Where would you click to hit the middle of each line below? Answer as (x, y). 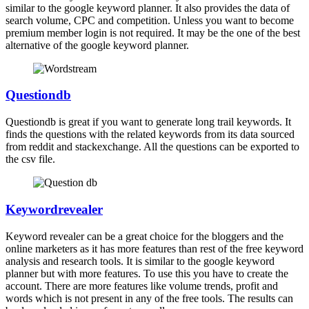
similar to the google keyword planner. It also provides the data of (148, 8)
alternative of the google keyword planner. (97, 45)
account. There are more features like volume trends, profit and (142, 286)
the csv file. (30, 159)
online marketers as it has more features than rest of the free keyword (154, 248)
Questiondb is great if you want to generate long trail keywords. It (148, 122)
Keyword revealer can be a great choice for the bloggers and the (144, 236)
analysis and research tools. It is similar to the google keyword (140, 261)
